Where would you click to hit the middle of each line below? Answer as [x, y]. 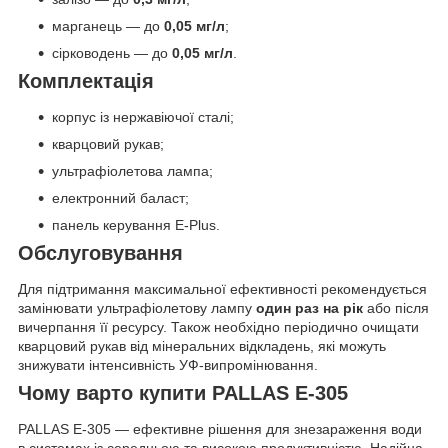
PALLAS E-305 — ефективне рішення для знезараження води [220, 428]
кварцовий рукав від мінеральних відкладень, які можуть [202, 345]
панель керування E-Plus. [136, 225]
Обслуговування [100, 253]
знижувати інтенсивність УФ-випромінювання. [168, 364]
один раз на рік [309, 307]
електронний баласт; [120, 198]
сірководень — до [112, 53]
